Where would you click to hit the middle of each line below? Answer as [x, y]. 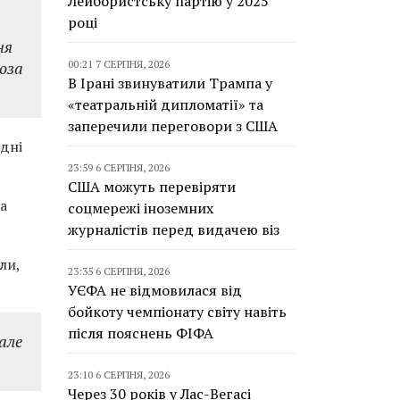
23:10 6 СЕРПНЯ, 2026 [119, 375]
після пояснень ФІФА [141, 333]
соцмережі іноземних [141, 208]
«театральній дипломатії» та [166, 104]
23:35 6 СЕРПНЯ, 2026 [119, 271]
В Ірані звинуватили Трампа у [170, 83]
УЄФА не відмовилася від [155, 290]
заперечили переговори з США [173, 126]
